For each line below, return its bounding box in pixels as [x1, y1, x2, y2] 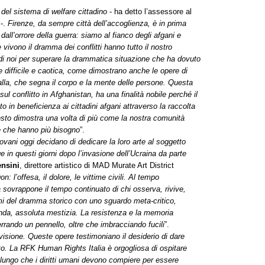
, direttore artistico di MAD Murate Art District [20, 161, 174, 170]
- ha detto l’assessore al [107, 7, 192, 17]
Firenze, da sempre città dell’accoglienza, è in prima [8, 19, 186, 28]
